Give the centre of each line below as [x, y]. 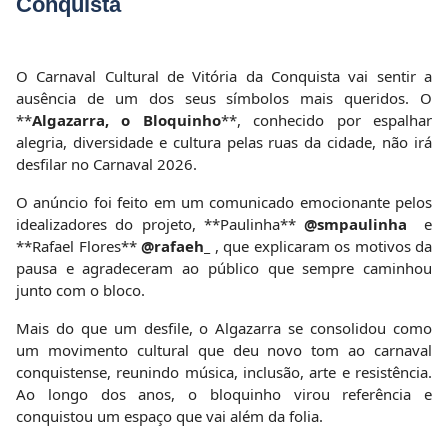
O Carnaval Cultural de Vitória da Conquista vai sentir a [224, 75]
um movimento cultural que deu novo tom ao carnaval [224, 349]
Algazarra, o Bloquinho [126, 119]
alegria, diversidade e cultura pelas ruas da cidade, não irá [224, 141]
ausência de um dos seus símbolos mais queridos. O [224, 97]
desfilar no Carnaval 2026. [106, 163]
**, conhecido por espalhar [326, 119]
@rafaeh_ [175, 245]
